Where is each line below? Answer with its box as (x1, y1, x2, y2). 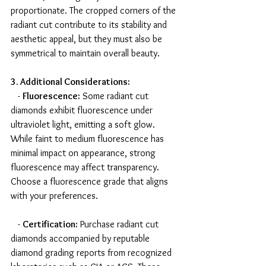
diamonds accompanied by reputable (11, 233, 152, 245)
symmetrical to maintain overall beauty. (11, 47, 160, 59)
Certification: (23, 218, 78, 230)
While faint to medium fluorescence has (11, 133, 166, 145)
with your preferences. (11, 190, 98, 202)
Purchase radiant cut (78, 218, 161, 230)
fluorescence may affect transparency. (11, 161, 161, 173)
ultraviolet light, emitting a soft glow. (11, 119, 157, 131)
